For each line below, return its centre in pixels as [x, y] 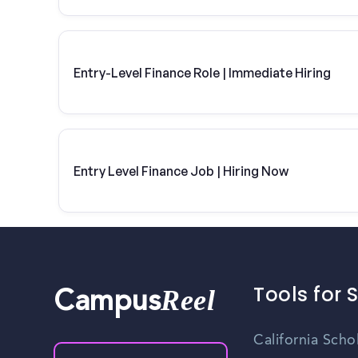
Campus [107, 304]
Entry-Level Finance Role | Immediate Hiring [202, 72]
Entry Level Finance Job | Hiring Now [181, 171]
